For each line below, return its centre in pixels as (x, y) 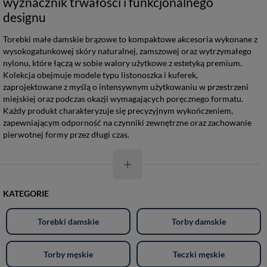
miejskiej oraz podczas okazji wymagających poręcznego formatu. (123, 99)
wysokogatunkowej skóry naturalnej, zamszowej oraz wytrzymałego (127, 51)
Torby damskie (199, 221)
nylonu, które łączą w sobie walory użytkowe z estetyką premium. (122, 63)
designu (24, 17)
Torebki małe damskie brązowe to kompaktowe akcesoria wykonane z (130, 39)
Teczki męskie (199, 254)
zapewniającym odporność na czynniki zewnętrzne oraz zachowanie (127, 122)
